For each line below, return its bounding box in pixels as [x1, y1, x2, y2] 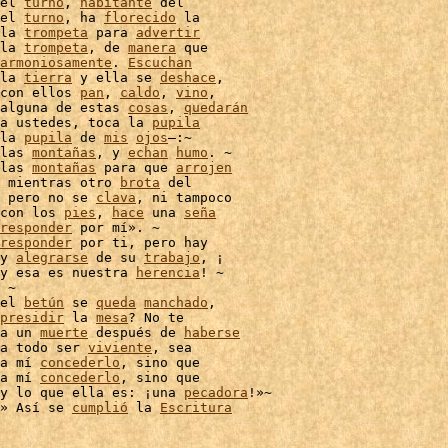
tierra [24, 70, 72, 85]
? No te [128, 310, 184, 325]
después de [88, 325, 184, 340]
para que [96, 160, 176, 175]
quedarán [184, 100, 248, 115]
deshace [160, 70, 216, 85]
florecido [104, 10, 176, 25]
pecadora [184, 385, 248, 400]
